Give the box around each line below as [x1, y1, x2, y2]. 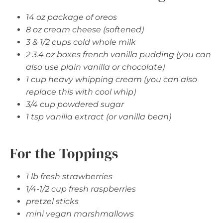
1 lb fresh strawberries [26, 171, 112, 181]
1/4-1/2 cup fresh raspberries [26, 184, 136, 194]
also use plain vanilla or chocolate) [26, 62, 165, 72]
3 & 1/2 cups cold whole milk [26, 37, 136, 47]
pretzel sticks [26, 196, 79, 206]
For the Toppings [10, 143, 119, 163]
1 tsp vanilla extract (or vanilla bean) [26, 111, 171, 121]
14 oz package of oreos [26, 12, 117, 22]
